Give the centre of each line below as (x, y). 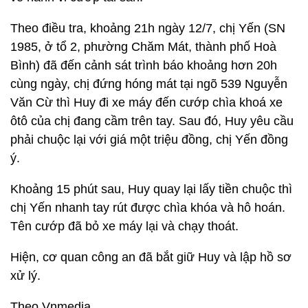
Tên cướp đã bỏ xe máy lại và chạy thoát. (124, 226)
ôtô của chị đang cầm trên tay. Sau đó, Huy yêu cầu (152, 121)
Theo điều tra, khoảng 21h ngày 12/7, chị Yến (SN (148, 28)
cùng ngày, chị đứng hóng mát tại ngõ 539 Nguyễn (149, 84)
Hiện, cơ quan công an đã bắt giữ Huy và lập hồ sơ (151, 257)
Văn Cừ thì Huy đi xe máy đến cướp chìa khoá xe (146, 102)
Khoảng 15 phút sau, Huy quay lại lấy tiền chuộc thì (151, 189)
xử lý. (25, 276)
